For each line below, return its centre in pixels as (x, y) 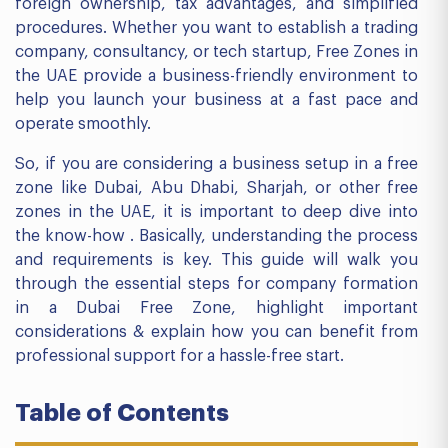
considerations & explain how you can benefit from (216, 332)
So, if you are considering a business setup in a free (216, 164)
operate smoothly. (83, 124)
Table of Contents (122, 413)
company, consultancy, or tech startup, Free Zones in (216, 52)
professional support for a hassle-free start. (179, 356)
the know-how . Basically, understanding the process (216, 236)
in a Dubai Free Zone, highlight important (216, 308)
